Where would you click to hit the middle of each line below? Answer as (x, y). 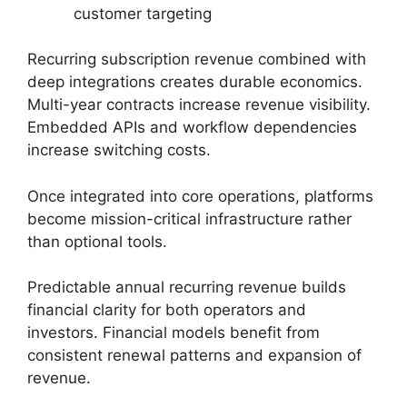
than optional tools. (97, 241)
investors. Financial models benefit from (174, 333)
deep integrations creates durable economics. (195, 82)
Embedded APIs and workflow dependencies (192, 128)
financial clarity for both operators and (167, 310)
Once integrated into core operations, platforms (200, 196)
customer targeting (143, 13)
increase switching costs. (119, 150)
